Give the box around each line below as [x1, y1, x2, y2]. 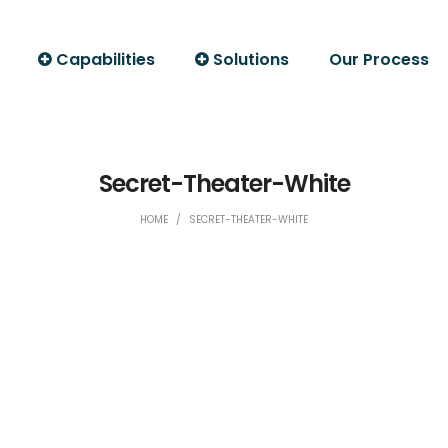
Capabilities [56, 48, 155, 71]
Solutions [213, 48, 289, 71]
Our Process [329, 48, 429, 71]
